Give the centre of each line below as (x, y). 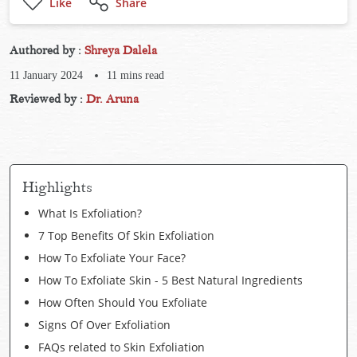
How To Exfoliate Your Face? (112, 258)
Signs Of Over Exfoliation (104, 325)
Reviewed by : (48, 99)
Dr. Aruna (112, 99)
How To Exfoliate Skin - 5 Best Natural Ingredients (171, 280)
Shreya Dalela (121, 51)
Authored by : (47, 51)
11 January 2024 (46, 75)
